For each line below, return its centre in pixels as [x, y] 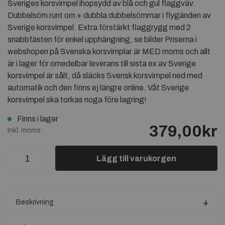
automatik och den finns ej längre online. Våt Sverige [98, 88]
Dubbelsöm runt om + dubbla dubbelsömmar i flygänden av [109, 15]
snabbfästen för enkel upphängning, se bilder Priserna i [102, 39]
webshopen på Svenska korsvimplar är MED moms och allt [109, 51]
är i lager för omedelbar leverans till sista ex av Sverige [102, 64]
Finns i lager [40, 119]
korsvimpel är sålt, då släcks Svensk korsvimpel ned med [105, 76]
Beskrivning [35, 202]
